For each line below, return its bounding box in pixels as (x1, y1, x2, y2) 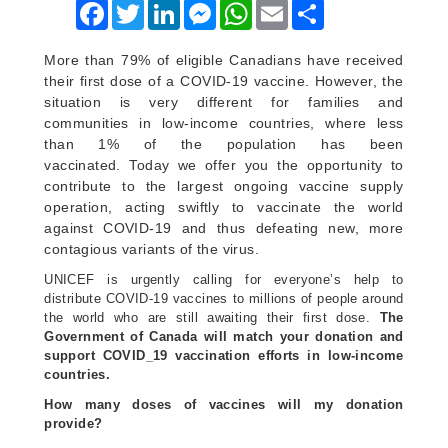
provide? (44, 415, 103, 431)
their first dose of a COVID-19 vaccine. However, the (44, 72, 404, 89)
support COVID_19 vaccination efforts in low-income (44, 348, 404, 364)
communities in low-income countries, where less (44, 114, 404, 131)
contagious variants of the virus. (44, 240, 260, 257)
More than (44, 51, 122, 68)
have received (301, 51, 404, 68)
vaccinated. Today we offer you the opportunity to (44, 156, 404, 173)
